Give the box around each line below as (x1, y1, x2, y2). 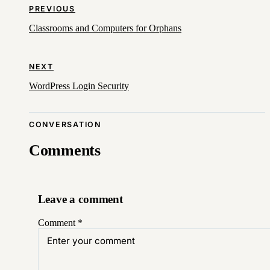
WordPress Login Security (29, 80, 129, 91)
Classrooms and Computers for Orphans (29, 23, 181, 34)
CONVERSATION (29, 120, 101, 130)
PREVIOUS (29, 4, 75, 14)
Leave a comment (37, 193, 123, 206)
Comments (29, 142, 101, 160)
